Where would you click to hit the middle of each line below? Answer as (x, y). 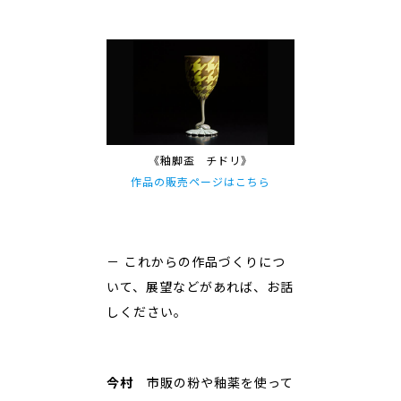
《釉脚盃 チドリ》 (200, 160)
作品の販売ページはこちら (200, 182)
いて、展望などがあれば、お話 (200, 286)
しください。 (147, 311)
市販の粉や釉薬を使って (213, 382)
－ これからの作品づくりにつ (196, 261)
